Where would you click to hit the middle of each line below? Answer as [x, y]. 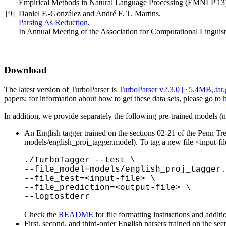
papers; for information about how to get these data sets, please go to [114, 98]
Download [25, 70]
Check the [41, 214]
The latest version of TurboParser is [61, 89]
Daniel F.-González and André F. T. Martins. [90, 14]
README [76, 214]
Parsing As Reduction [53, 23]
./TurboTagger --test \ [80, 160]
